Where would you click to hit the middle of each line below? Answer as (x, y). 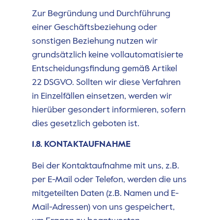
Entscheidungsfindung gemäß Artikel (104, 69)
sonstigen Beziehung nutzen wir (95, 41)
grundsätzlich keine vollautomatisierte (107, 55)
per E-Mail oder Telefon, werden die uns (109, 180)
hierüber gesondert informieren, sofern (109, 110)
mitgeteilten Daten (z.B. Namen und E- (105, 194)
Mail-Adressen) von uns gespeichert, (103, 207)
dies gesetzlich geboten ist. (85, 124)
